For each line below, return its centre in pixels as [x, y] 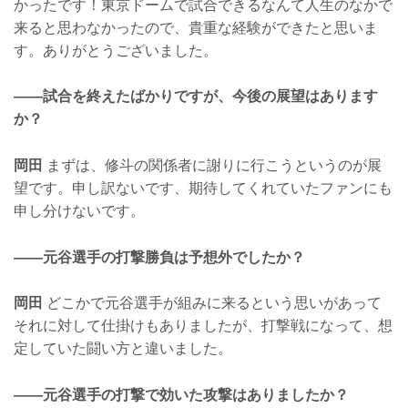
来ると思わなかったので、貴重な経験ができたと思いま [196, 27]
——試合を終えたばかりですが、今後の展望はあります [196, 97]
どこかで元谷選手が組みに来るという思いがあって [212, 303]
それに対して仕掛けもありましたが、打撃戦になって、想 [203, 326]
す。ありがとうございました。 [116, 50]
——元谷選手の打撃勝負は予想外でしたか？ [159, 257]
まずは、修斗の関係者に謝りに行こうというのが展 [212, 165]
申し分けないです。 [79, 210]
